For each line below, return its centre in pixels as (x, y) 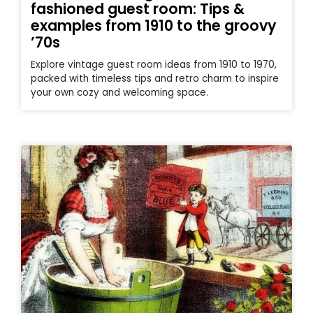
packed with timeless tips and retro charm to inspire (155, 78)
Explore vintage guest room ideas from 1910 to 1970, (154, 64)
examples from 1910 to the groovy (153, 25)
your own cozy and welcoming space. (119, 92)
